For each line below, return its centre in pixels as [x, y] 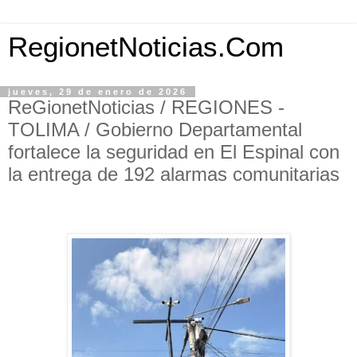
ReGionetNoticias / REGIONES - [146, 107]
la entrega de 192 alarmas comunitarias [174, 174]
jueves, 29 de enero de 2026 [98, 92]
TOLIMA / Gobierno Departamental [155, 129]
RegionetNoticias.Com [146, 47]
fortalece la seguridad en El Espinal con [174, 152]
